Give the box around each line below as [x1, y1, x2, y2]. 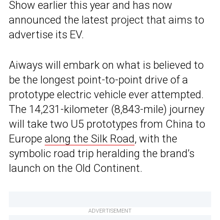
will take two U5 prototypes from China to [9, 118, 205, 131]
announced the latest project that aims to [9, 14, 204, 27]
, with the [135, 133, 177, 145]
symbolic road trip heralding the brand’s [9, 147, 194, 160]
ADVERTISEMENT [88, 208, 132, 215]
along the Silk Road [45, 133, 135, 145]
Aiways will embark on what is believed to [9, 59, 204, 72]
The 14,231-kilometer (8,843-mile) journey [9, 103, 204, 116]
